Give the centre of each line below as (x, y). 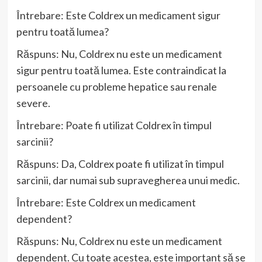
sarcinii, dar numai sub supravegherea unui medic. (128, 180)
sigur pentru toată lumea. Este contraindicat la (121, 70)
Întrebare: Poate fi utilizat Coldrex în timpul (114, 125)
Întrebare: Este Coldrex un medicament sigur (118, 15)
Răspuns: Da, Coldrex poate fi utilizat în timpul (120, 164)
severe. (33, 103)
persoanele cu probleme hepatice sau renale (116, 87)
